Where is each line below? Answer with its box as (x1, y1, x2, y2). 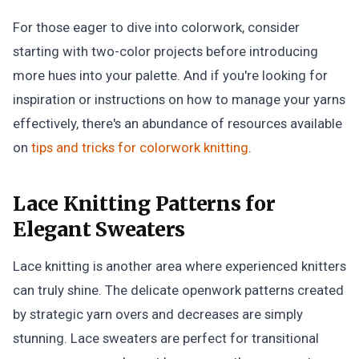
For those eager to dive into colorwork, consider (13, 19, 300, 35)
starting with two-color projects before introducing (13, 43, 318, 59)
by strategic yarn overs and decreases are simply (13, 306, 303, 322)
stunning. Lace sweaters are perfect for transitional (13, 330, 319, 346)
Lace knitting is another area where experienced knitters (13, 258, 346, 274)
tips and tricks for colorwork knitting (31, 139, 248, 155)
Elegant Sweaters (13, 217, 186, 242)
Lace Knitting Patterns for (13, 192, 276, 216)
